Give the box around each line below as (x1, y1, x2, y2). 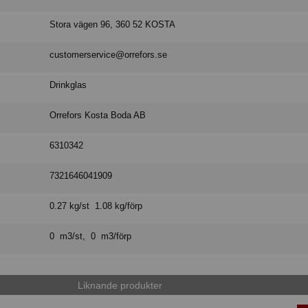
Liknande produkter (77, 279, 162, 291)
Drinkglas (49, 80, 87, 91)
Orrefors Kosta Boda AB (49, 110, 146, 121)
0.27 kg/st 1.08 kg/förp (49, 201, 143, 212)
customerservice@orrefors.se (49, 49, 168, 60)
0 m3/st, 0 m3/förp (49, 231, 132, 242)
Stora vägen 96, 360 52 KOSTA (49, 19, 176, 30)
